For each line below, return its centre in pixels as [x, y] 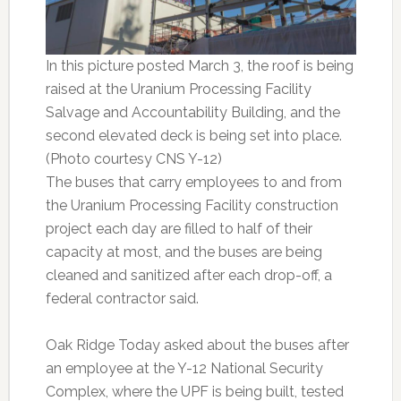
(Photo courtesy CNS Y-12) [133, 159]
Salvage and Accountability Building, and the [192, 113]
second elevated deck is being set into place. [193, 136]
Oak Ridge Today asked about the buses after [197, 346]
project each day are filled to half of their [179, 229]
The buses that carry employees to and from [193, 183]
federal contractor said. [122, 299]
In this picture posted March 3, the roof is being [199, 66]
